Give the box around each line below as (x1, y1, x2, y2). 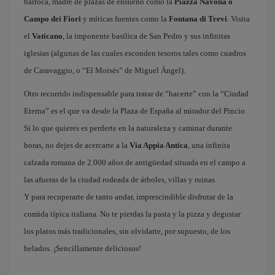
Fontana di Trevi (169, 14, 227, 23)
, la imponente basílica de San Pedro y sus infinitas (63, 31, 230, 41)
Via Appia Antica (130, 141, 188, 150)
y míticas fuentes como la (81, 14, 169, 23)
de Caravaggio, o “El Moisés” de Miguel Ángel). (24, 66, 185, 75)
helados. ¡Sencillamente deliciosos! (24, 244, 141, 253)
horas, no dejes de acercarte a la (24, 141, 130, 150)
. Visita (227, 14, 250, 23)
